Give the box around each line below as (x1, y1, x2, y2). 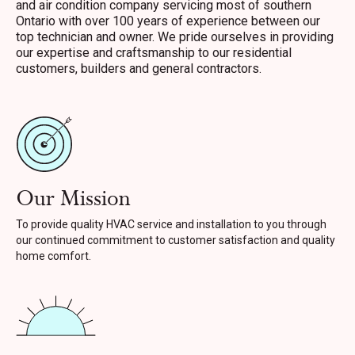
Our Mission (16, 185, 131, 213)
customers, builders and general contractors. (16, 61, 261, 76)
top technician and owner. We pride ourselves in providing (16, 29, 334, 44)
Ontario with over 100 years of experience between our (16, 13, 320, 29)
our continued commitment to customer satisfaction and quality (16, 234, 335, 246)
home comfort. (16, 250, 91, 262)
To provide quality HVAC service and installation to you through (16, 218, 326, 231)
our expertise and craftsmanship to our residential (16, 45, 292, 60)
